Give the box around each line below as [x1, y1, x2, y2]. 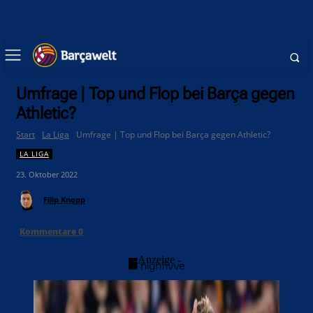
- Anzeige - [132, 254, 181, 266]
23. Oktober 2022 [16, 169, 78, 180]
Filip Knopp [43, 194, 85, 205]
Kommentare [20, 226, 78, 238]
